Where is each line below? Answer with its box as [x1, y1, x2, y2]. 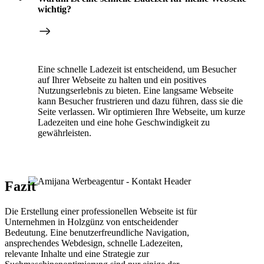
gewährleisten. [38, 127, 91, 138]
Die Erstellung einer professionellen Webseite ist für [5, 206, 197, 216]
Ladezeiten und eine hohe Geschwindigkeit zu [38, 117, 210, 127]
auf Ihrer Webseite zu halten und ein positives [38, 74, 206, 85]
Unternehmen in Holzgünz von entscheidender [5, 216, 178, 227]
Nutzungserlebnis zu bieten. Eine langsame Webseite [38, 85, 233, 95]
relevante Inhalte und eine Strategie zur [5, 248, 149, 259]
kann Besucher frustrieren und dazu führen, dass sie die [38, 95, 243, 106]
